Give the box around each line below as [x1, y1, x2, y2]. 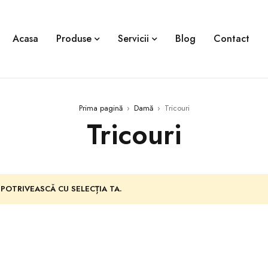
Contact [213, 32, 249, 45]
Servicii [117, 32, 149, 45]
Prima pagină [78, 102, 123, 114]
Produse [56, 32, 92, 45]
